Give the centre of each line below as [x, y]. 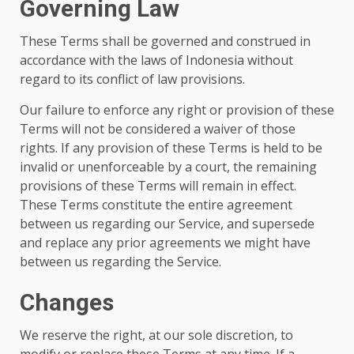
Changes [67, 302]
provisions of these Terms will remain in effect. [158, 186]
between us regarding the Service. [121, 262]
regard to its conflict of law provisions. [132, 79]
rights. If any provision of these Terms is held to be [171, 148]
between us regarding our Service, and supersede [167, 224]
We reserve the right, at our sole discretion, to [156, 335]
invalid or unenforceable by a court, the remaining [168, 167]
